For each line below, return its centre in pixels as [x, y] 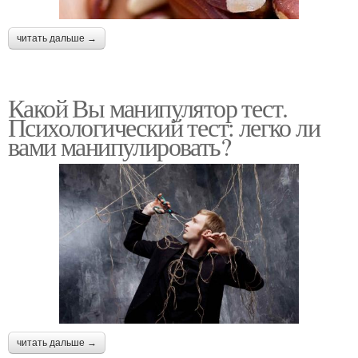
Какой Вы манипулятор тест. [148, 108]
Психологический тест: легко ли [164, 127]
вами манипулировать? [119, 146]
